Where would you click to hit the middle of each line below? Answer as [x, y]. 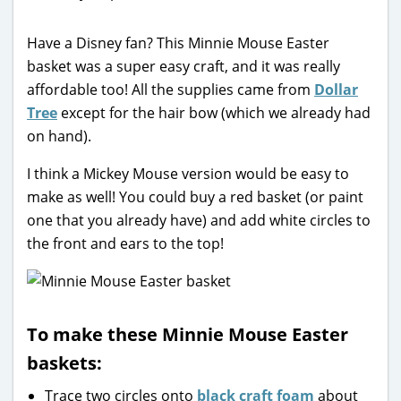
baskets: [64, 363]
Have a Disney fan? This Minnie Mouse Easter [178, 43]
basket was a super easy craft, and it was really [183, 66]
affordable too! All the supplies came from [171, 89]
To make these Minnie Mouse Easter [188, 334]
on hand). [59, 136]
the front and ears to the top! [125, 243]
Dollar [336, 89]
